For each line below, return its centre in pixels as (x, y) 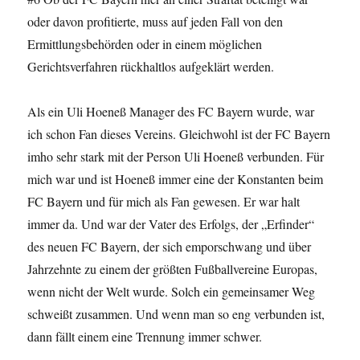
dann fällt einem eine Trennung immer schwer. (145, 337)
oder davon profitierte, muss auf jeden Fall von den (155, 22)
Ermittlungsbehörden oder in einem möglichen (145, 44)
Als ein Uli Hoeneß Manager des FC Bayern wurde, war (171, 112)
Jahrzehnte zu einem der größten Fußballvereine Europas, (173, 269)
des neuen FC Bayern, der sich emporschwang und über (170, 247)
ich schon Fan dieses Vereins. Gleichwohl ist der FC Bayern (179, 134)
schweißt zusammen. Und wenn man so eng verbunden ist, (176, 314)
